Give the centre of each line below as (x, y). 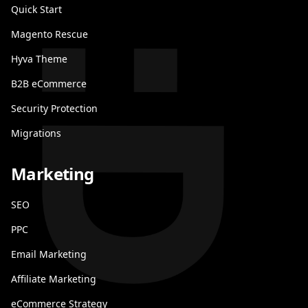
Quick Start (36, 9)
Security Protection (54, 108)
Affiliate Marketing (54, 279)
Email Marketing (49, 254)
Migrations (36, 133)
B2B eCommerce (49, 84)
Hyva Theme (39, 59)
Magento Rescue (49, 34)
